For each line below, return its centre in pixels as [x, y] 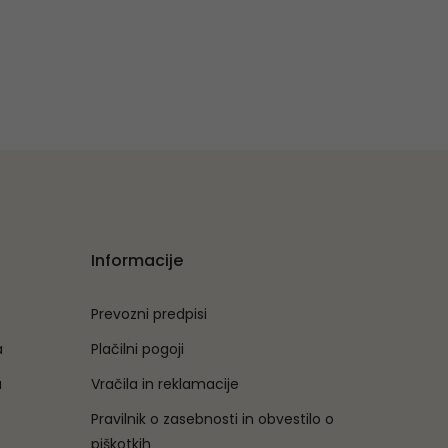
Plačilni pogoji [137, 348]
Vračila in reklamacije [165, 383]
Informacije [137, 260]
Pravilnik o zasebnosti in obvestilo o [212, 418]
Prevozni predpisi [149, 313]
